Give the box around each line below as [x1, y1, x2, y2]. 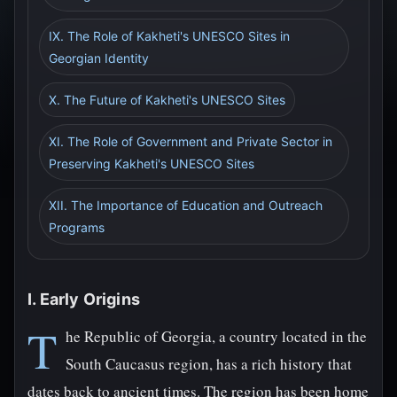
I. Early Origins [27, 290, 140, 308]
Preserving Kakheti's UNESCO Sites [49, 156, 254, 171]
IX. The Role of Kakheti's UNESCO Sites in [49, 28, 290, 43]
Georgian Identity [49, 51, 149, 66]
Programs [49, 220, 105, 235]
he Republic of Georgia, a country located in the [66, 326, 367, 346]
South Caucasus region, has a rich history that [66, 354, 352, 374]
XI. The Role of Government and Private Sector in [49, 134, 332, 149]
